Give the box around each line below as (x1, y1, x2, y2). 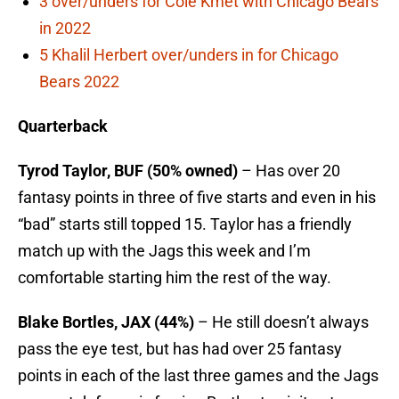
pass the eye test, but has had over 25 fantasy (18, 339, 342, 359)
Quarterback (18, 117, 108, 136)
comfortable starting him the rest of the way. (18, 268, 331, 288)
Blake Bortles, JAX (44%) (18, 313, 194, 332)
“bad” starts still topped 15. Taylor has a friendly (18, 215, 352, 234)
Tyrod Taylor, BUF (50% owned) (18, 161, 238, 181)
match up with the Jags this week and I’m (18, 241, 311, 261)
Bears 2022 (39, 72, 119, 92)
